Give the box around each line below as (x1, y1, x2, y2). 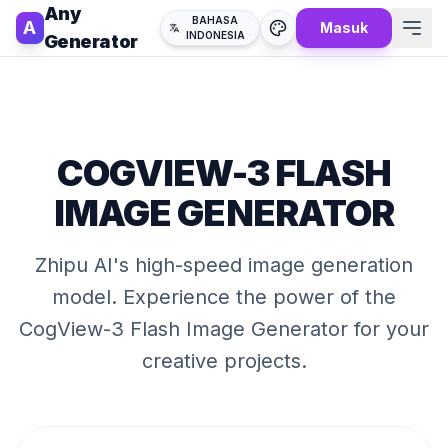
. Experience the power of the (111, 285, 396, 309)
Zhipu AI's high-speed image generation (35, 253, 413, 277)
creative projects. (141, 349, 307, 373)
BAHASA (192, 14, 239, 26)
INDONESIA (185, 29, 245, 41)
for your (348, 317, 429, 341)
